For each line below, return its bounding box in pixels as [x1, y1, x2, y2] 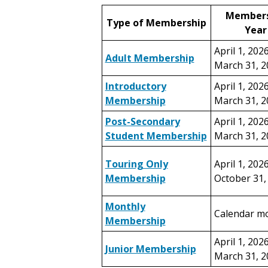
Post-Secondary [105, 115, 180, 128]
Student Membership [105, 129, 207, 142]
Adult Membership [105, 51, 194, 65]
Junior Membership [105, 242, 196, 255]
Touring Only [105, 157, 168, 170]
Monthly [105, 200, 145, 213]
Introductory [105, 80, 166, 93]
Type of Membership [106, 16, 206, 29]
